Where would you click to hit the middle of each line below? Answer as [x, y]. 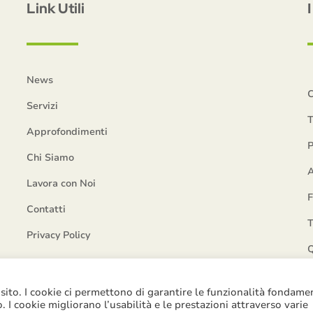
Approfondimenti [67, 132]
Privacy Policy [59, 235]
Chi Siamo [51, 158]
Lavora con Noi [61, 183]
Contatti [46, 209]
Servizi [43, 106]
